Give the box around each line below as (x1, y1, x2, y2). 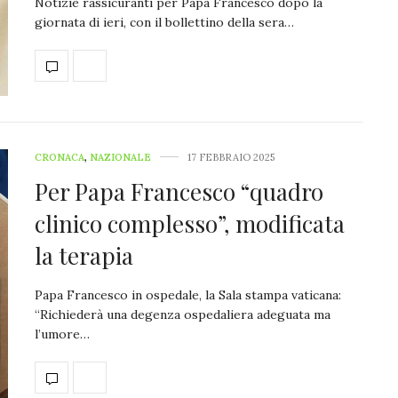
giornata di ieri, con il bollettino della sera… (35, 14, 294, 31)
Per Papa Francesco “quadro (35, 176, 323, 208)
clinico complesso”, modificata (35, 208, 345, 240)
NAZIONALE (90, 151, 151, 164)
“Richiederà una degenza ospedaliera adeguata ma (35, 306, 330, 323)
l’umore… (35, 326, 90, 343)
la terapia (35, 240, 133, 272)
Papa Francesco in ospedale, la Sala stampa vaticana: (35, 287, 341, 304)
